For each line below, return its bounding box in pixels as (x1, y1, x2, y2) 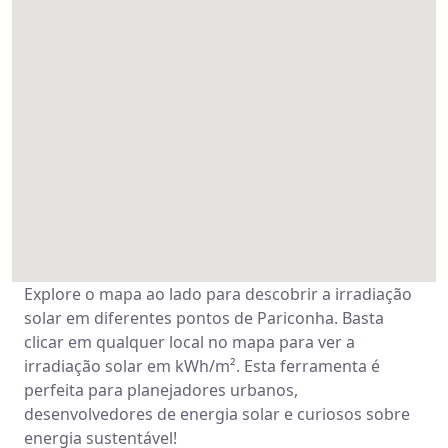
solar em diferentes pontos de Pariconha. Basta (24, 307, 384, 329)
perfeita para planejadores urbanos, (24, 379, 298, 401)
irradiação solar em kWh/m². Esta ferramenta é (24, 355, 380, 377)
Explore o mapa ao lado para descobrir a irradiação (24, 283, 412, 305)
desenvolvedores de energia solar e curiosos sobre (24, 403, 410, 425)
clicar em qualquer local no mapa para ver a (24, 331, 355, 353)
